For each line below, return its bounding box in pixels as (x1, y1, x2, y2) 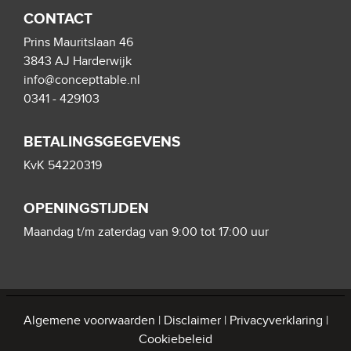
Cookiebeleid (139, 332, 212, 347)
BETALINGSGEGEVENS (24, 133, 180, 151)
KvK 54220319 (24, 158, 102, 173)
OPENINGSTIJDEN (24, 200, 149, 218)
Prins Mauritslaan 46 (24, 35, 133, 50)
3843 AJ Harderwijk (24, 54, 132, 69)
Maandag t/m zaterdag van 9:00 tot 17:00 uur (24, 225, 269, 240)
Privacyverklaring (229, 313, 323, 328)
